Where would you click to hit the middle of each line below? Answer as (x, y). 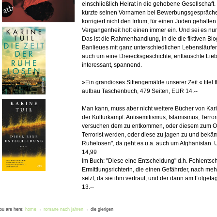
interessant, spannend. (113, 65)
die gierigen (102, 209)
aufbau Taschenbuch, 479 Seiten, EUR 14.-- (140, 91)
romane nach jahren (63, 209)
